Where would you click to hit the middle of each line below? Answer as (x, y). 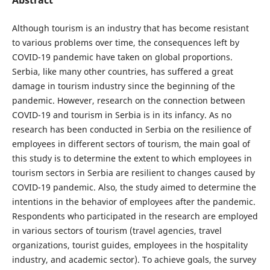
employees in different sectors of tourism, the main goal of (131, 143)
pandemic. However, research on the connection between (128, 100)
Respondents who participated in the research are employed (135, 216)
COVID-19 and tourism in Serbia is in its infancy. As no (121, 115)
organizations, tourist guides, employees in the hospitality (130, 245)
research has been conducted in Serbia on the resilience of (131, 129)
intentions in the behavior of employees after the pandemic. (133, 201)
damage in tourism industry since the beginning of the (123, 86)
